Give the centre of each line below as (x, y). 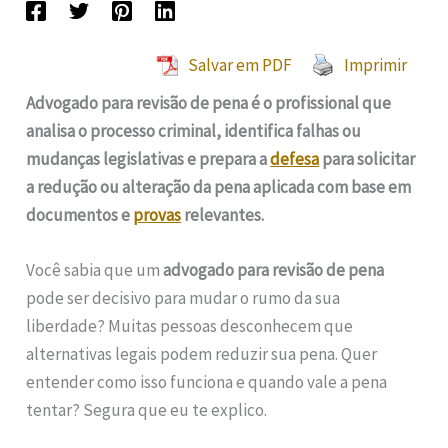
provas (157, 214)
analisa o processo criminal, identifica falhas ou (194, 130)
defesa (295, 158)
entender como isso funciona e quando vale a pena (207, 381)
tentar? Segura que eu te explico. (147, 409)
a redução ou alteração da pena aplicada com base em (219, 186)
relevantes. (223, 214)
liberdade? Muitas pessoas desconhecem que (190, 325)
